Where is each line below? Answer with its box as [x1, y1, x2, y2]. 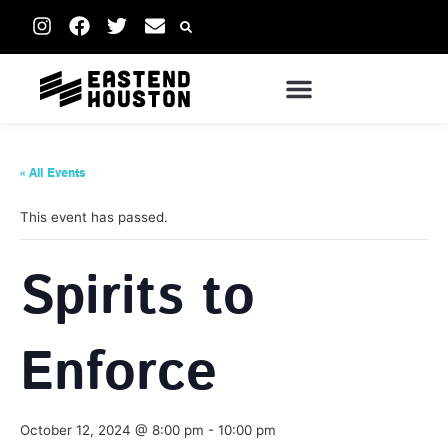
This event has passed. [20, 209, 168, 226]
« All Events [20, 164, 86, 182]
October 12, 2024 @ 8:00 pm [20, 422, 204, 439]
